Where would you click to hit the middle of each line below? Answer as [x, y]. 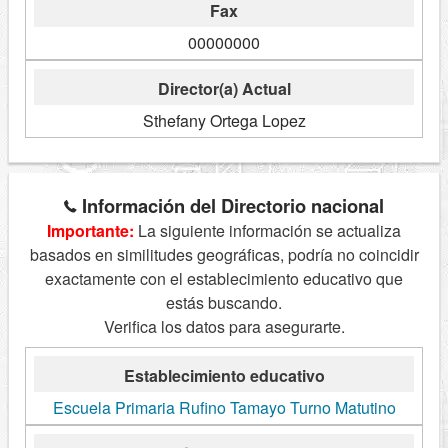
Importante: [90, 231]
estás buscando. [224, 303]
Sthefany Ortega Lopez [224, 121]
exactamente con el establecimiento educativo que [224, 279]
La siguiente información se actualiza [267, 231]
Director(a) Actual [224, 89]
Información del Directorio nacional [230, 206]
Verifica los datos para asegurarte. [224, 327]
